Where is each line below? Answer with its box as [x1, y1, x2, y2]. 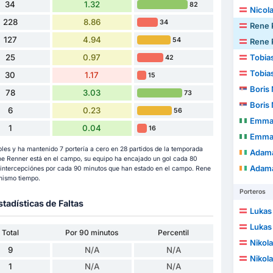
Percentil [158, 228, 190, 238]
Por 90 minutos [65, 228, 119, 238]
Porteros [239, 188, 266, 196]
